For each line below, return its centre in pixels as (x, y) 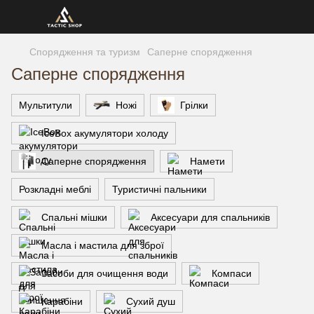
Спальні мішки (74, 217)
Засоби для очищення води (105, 273)
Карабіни (62, 301)
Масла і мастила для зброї (103, 245)
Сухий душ (151, 301)
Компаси (232, 273)
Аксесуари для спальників (210, 217)
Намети (207, 161)
